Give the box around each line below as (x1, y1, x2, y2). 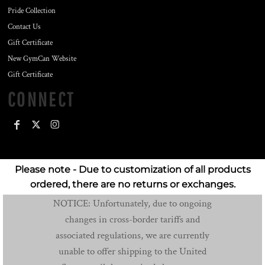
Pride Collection (8, 6, 56, 17)
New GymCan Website (8, 54, 76, 64)
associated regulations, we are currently (56, 229, 209, 243)
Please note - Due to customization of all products (14, 164, 251, 176)
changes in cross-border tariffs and (65, 213, 200, 227)
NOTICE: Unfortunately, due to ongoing (53, 197, 212, 211)
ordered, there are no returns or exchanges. (30, 179, 235, 190)
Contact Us (8, 22, 41, 33)
